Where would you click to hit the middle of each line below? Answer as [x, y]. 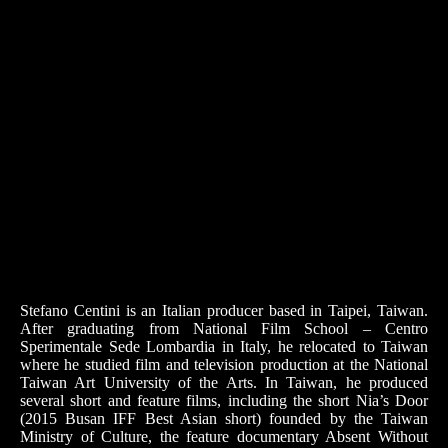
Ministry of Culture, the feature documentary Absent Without [224, 436]
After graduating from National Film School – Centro [224, 328]
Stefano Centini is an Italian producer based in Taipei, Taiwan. [224, 310]
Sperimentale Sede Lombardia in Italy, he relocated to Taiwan [224, 346]
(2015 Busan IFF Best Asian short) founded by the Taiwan [224, 418]
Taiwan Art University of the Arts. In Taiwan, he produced [224, 382]
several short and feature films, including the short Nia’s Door [224, 400]
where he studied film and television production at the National [224, 364]
